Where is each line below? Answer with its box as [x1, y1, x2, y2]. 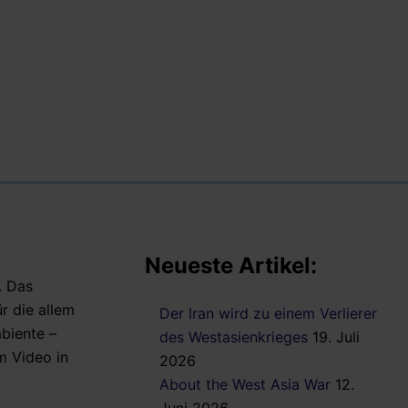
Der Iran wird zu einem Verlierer [159, 304, 377, 323]
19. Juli [312, 328, 360, 347]
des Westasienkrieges [159, 328, 308, 347]
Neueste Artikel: [145, 251, 317, 279]
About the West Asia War [159, 375, 331, 394]
